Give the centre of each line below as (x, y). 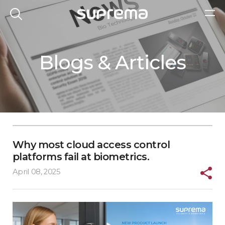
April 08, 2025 (36, 172)
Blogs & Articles (113, 62)
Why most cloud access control (91, 144)
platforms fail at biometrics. (81, 156)
